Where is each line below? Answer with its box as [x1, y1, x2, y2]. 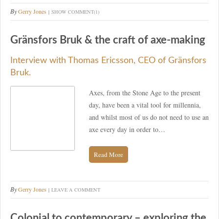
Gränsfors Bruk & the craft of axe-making [10, 34, 205, 45]
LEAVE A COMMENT [51, 186, 100, 193]
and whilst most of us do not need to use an [89, 112, 209, 122]
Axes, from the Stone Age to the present [89, 88, 200, 97]
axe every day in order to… [89, 124, 165, 134]
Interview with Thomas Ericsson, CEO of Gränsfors [10, 56, 206, 65]
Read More [94, 150, 123, 159]
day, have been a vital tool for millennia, [89, 100, 201, 109]
